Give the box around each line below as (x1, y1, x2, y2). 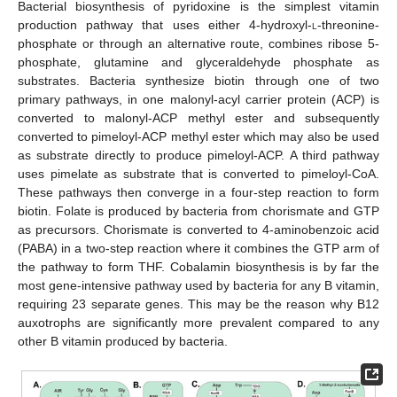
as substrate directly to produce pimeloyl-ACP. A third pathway (18, 147, 379, 162)
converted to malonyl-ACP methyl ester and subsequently (18, 110, 379, 125)
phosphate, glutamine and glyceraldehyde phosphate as (18, 54, 379, 69)
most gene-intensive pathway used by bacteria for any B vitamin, (18, 277, 379, 292)
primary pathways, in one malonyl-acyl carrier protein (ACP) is (18, 91, 379, 106)
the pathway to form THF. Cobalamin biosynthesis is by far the (18, 259, 379, 274)
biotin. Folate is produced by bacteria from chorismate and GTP (18, 203, 379, 218)
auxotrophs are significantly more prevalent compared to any (18, 315, 379, 330)
